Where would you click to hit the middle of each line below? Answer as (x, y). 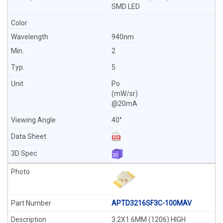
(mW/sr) (125, 94)
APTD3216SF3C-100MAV (152, 203)
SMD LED (126, 6)
